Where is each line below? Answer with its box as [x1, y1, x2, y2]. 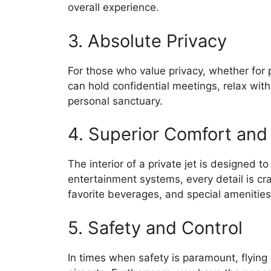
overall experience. [68, 1, 159, 14]
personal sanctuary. [68, 94, 163, 107]
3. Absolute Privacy [68, 30, 227, 51]
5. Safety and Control [68, 217, 243, 238]
